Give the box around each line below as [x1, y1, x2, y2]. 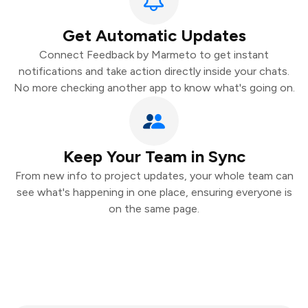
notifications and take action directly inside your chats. [19, 65, 289, 78]
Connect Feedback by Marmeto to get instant [39, 48, 269, 61]
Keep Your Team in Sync [63, 146, 245, 166]
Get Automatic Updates [62, 25, 246, 45]
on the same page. [109, 202, 199, 215]
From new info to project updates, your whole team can [14, 169, 294, 182]
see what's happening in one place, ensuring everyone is [16, 186, 292, 199]
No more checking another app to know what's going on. [13, 81, 295, 94]
